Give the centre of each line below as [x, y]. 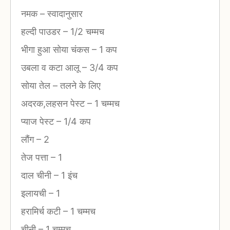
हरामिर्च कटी [42, 211]
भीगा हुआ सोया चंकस [56, 49]
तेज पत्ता [36, 157]
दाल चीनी [37, 175]
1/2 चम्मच [86, 31]
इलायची [35, 193]
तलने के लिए [79, 85]
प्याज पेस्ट [39, 121]
